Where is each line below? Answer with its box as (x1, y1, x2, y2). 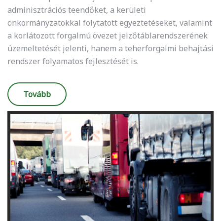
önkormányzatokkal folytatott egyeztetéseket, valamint (7, 17, 212, 28)
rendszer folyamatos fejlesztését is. (7, 56, 139, 67)
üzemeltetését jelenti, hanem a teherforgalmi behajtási (7, 43, 214, 54)
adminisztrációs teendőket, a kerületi (7, 4, 146, 15)
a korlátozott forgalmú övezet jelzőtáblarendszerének (7, 30, 208, 41)
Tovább (23, 89, 51, 100)
